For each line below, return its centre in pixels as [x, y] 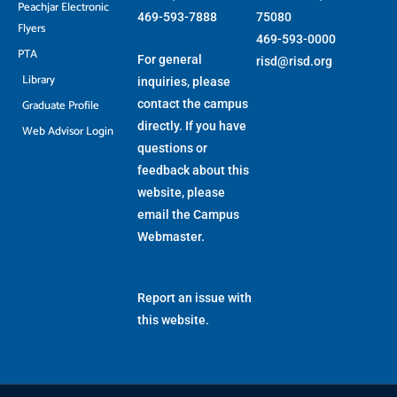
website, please [181, 193]
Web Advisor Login [68, 131]
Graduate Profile [61, 105]
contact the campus [192, 104]
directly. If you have [191, 126]
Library [39, 80]
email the [165, 215]
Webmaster [169, 237]
